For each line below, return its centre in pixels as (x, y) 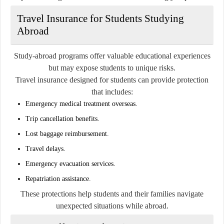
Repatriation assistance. (58, 178)
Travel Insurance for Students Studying (100, 18)
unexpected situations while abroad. (112, 205)
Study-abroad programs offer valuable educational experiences (112, 55)
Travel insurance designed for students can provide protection (112, 79)
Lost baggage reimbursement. (67, 133)
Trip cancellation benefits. (62, 118)
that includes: (112, 91)
